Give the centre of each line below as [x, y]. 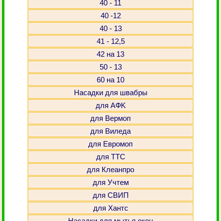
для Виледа [110, 131]
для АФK [110, 105]
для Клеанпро [110, 169]
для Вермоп [110, 118]
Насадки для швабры [110, 92]
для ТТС [110, 157]
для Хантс [110, 208]
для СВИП [110, 195]
